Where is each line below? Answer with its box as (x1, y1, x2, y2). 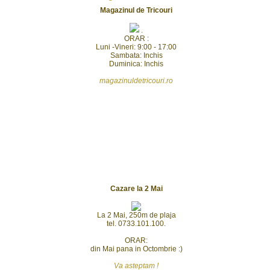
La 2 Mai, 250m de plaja (96, 211, 176, 219)
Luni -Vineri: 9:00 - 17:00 (96, 43, 177, 51)
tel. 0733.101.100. (107, 219, 166, 228)
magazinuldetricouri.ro (99, 77, 173, 85)
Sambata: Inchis (110, 51, 163, 60)
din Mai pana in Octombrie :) (90, 245, 183, 253)
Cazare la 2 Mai (110, 184, 163, 193)
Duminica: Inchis (109, 60, 163, 68)
